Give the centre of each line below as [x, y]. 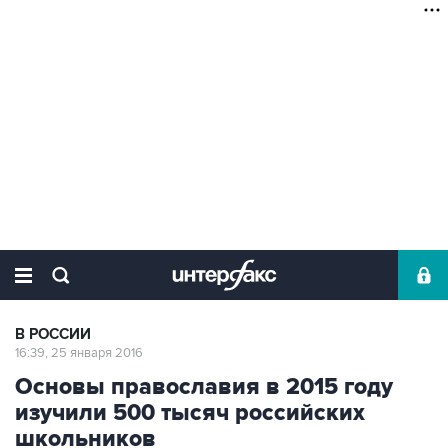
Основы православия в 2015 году [204, 387]
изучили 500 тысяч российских [190, 413]
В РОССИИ [53, 334]
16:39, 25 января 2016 [79, 353]
